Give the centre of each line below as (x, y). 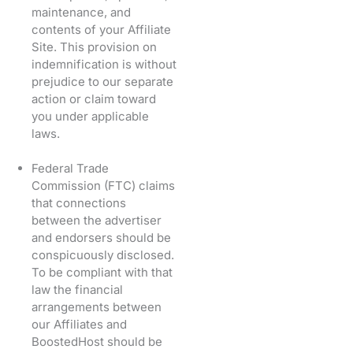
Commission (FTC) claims (103, 185)
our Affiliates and (79, 324)
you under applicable (90, 116)
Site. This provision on (94, 46)
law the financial (77, 289)
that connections (79, 203)
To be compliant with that (102, 272)
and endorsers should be (101, 237)
